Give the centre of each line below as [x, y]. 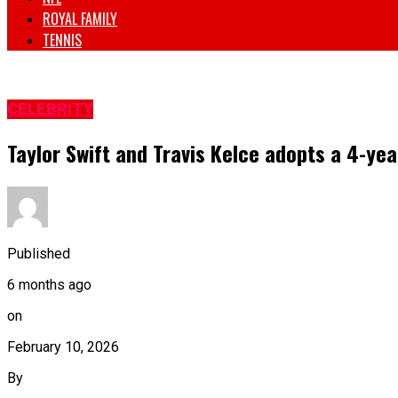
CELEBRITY [50, 110]
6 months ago [49, 284]
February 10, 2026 [63, 346]
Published [39, 253]
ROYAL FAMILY [80, 19]
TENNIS [62, 40]
